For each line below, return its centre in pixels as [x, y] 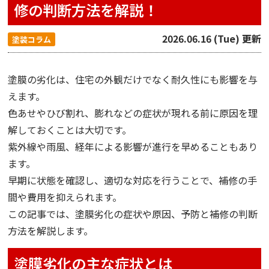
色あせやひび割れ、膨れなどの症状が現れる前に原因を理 [133, 113]
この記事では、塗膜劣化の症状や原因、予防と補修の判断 [133, 214]
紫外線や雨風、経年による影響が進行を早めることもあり [133, 147]
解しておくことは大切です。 [70, 130]
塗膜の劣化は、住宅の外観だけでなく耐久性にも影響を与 [133, 79]
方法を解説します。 [51, 231]
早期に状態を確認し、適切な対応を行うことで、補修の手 [133, 180]
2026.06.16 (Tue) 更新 [211, 38]
